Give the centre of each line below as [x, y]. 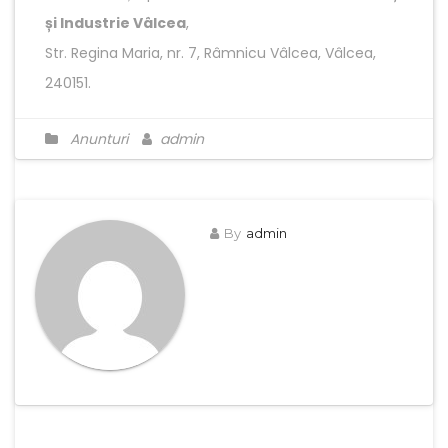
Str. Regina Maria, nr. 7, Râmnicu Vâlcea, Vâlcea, [210, 52]
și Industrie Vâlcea [115, 22]
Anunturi [99, 138]
